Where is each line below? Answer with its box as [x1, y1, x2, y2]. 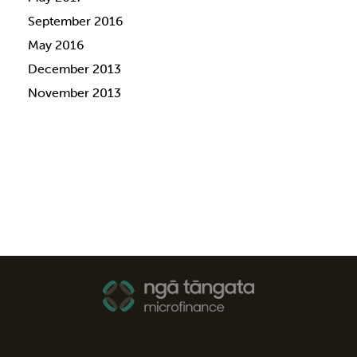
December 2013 [28, 61, 121, 76]
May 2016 [28, 37, 84, 53]
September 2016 [28, 13, 123, 29]
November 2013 [28, 84, 121, 100]
